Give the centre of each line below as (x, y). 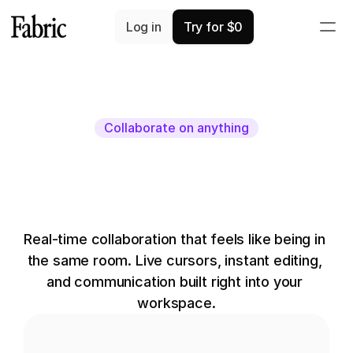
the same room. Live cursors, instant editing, (175, 261)
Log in (143, 26)
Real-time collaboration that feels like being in (175, 240)
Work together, (176, 156)
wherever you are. (176, 178)
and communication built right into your (175, 282)
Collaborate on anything (176, 128)
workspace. (176, 303)
